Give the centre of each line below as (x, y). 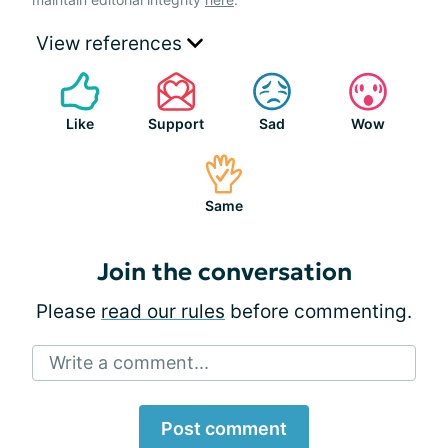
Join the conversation (224, 272)
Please (68, 311)
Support (176, 123)
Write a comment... (129, 362)
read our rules (163, 311)
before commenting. (318, 311)
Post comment (224, 428)
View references (111, 43)
